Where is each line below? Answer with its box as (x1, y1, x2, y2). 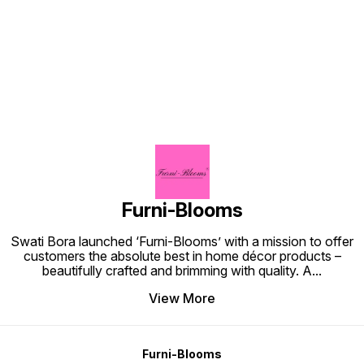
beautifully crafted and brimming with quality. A (42, 262, 312, 279)
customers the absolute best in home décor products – (23, 248, 341, 265)
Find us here (128, 10, 236, 34)
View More (149, 290, 215, 307)
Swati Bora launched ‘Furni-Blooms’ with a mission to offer (11, 233, 353, 250)
